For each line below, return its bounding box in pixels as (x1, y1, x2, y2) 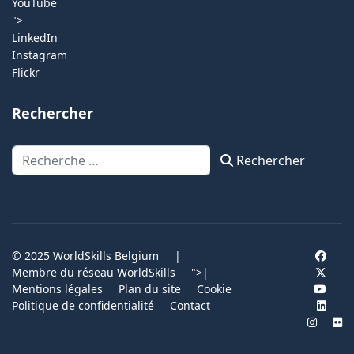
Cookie (197, 281, 232, 296)
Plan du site (119, 281, 181, 296)
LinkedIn (12, 30, 58, 45)
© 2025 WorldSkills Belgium (12, 248, 159, 263)
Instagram (12, 47, 67, 62)
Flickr (12, 65, 40, 80)
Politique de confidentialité (12, 298, 154, 313)
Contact (170, 298, 210, 313)
